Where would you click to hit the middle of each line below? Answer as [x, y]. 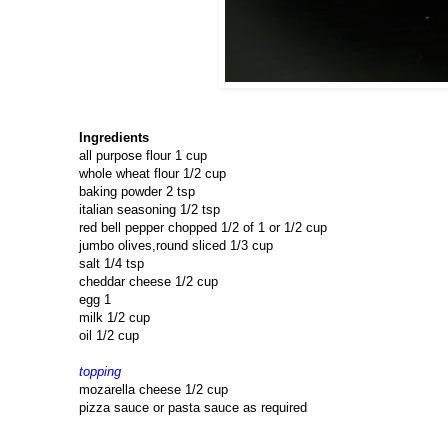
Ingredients [114, 138]
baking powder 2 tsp [137, 192]
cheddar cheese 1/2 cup [148, 282]
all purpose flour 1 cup [143, 156]
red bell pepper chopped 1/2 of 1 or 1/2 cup [203, 228]
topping [100, 372]
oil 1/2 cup [109, 336]
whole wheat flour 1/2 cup [152, 174]
